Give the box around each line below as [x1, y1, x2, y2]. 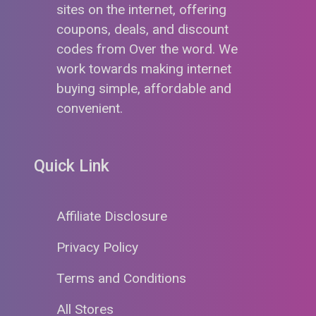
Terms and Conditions [56, 269, 186, 286]
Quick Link [34, 155, 109, 176]
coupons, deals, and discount [56, 21, 229, 38]
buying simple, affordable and [56, 80, 231, 97]
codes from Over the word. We [56, 41, 238, 58]
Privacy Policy [56, 238, 138, 255]
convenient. [56, 100, 123, 117]
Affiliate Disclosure [56, 207, 167, 224]
